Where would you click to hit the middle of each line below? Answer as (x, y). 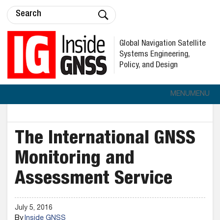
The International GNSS (105, 139)
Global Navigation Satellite (163, 44)
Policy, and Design (149, 65)
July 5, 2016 (34, 208)
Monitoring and (75, 160)
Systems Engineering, (155, 55)
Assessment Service (94, 180)
